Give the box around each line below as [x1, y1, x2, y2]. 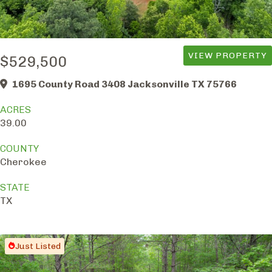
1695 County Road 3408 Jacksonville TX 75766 [12, 78, 237, 90]
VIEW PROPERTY [188, 50, 267, 61]
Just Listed [15, 240, 61, 251]
